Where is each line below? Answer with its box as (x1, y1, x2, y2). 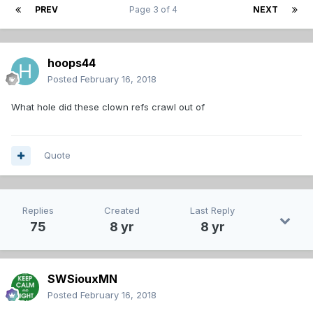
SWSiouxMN (48, 272, 117, 286)
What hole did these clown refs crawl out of (11, 101, 205, 113)
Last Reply (190, 205, 235, 217)
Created (104, 205, 140, 217)
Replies (22, 205, 54, 217)
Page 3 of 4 (129, 4, 182, 15)
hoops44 (48, 56, 96, 71)
